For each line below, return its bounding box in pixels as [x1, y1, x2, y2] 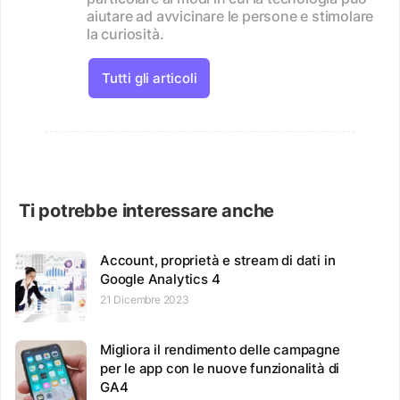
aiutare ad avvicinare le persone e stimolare [87, 6, 374, 25]
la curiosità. [87, 24, 164, 43]
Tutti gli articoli [102, 69, 197, 87]
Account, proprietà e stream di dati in [100, 251, 336, 269]
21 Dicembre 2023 [100, 292, 189, 306]
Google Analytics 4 [100, 270, 221, 287]
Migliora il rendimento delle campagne [100, 340, 340, 358]
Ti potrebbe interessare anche [19, 199, 275, 221]
